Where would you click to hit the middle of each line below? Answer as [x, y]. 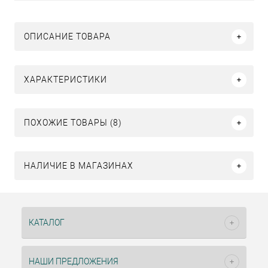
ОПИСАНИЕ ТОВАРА [67, 37]
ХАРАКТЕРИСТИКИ [66, 80]
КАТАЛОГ [47, 223]
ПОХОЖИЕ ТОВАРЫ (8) [73, 123]
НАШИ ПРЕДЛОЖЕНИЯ [74, 261]
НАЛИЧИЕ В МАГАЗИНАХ [79, 166]
